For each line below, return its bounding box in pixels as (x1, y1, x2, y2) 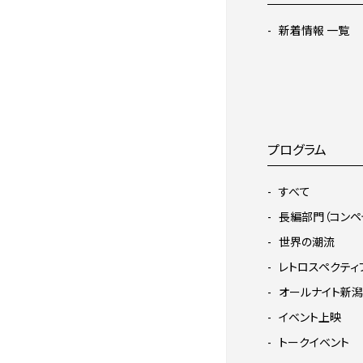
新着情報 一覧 (279, 24, 349, 37)
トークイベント (279, 336, 349, 349)
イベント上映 (279, 311, 341, 324)
